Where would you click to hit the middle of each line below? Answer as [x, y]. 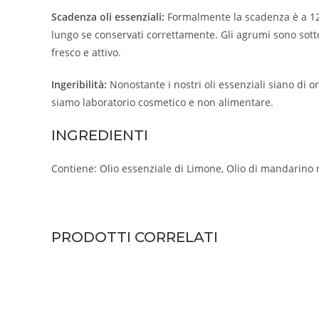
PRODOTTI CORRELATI [135, 237]
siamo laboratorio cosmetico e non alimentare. [162, 102]
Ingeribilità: [79, 84]
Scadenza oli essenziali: [108, 16]
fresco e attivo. [86, 52]
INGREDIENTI [100, 135]
